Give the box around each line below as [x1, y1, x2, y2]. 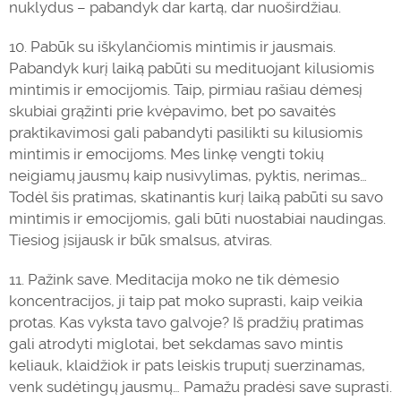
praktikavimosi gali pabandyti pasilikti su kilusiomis [9, 124, 363, 141]
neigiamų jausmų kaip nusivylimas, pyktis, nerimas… [9, 166, 367, 184]
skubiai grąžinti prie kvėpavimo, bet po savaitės [9, 102, 336, 120]
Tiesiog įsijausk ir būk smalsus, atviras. [9, 231, 272, 249]
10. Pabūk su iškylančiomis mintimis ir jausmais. [9, 38, 336, 55]
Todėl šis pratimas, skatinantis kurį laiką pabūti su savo [9, 188, 383, 206]
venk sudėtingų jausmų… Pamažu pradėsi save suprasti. [9, 378, 392, 396]
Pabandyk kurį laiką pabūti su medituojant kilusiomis [9, 59, 374, 77]
